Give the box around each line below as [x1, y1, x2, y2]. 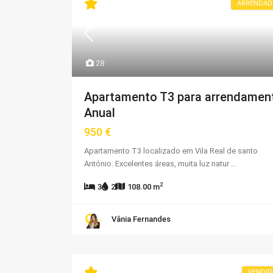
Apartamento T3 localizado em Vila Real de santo [84, 146, 258, 155]
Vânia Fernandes [112, 214, 171, 224]
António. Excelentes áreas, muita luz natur [84, 158, 231, 168]
